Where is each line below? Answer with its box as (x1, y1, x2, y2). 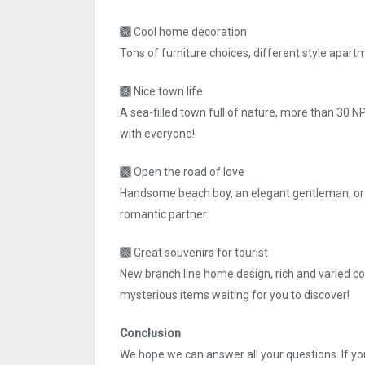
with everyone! (120, 127, 195, 141)
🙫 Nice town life (120, 85, 203, 99)
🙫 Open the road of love (120, 165, 244, 179)
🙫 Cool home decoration (120, 25, 247, 39)
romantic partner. (120, 208, 209, 222)
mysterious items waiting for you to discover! (120, 288, 350, 302)
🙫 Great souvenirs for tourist (120, 246, 268, 260)
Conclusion (120, 327, 181, 341)
